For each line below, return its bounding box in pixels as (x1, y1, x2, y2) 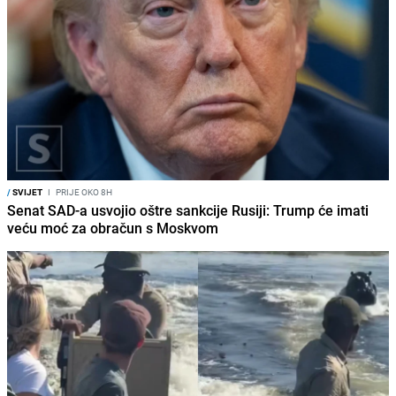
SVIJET (11, 186, 42, 199)
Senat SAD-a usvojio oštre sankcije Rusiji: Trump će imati (7, 201, 369, 221)
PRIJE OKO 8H (54, 186, 112, 199)
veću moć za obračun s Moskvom (7, 218, 218, 239)
